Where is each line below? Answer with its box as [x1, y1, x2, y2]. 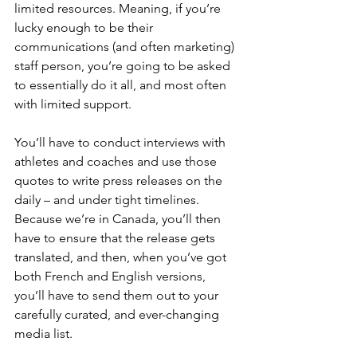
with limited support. [14, 96, 131, 112]
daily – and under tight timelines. [14, 192, 202, 207]
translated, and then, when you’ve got [14, 249, 229, 265]
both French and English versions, [14, 269, 209, 284]
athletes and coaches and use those [14, 154, 220, 169]
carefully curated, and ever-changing [14, 307, 222, 322]
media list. [14, 326, 73, 341]
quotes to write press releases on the [14, 173, 226, 188]
